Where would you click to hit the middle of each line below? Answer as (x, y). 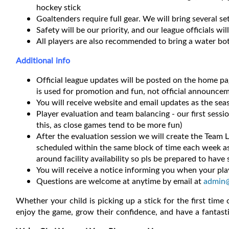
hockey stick (59, 7)
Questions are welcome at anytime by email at (120, 181)
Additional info (43, 61)
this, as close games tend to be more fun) (109, 125)
